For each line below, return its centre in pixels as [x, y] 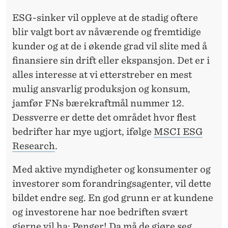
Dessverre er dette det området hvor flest [104, 117]
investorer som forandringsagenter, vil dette [112, 183]
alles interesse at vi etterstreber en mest [102, 74]
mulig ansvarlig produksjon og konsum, [101, 89]
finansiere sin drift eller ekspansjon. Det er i [111, 60]
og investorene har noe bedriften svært [100, 212]
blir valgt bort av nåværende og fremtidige [107, 32]
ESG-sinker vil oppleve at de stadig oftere [105, 17]
